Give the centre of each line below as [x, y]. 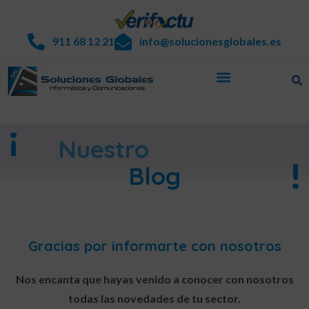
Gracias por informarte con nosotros [154, 246]
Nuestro [104, 149]
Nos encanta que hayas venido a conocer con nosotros [154, 279]
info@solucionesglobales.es [211, 41]
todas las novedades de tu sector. [154, 299]
